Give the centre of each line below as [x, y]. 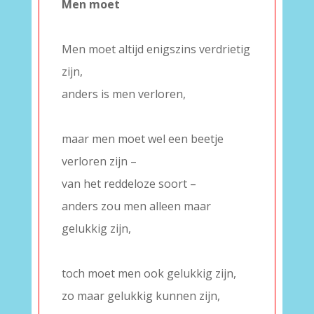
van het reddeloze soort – [129, 184]
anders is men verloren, [123, 94]
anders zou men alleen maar [136, 206]
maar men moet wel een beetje [142, 139]
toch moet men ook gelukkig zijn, [149, 273]
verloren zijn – [99, 161]
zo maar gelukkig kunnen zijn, [141, 296]
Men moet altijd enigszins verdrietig [156, 49]
